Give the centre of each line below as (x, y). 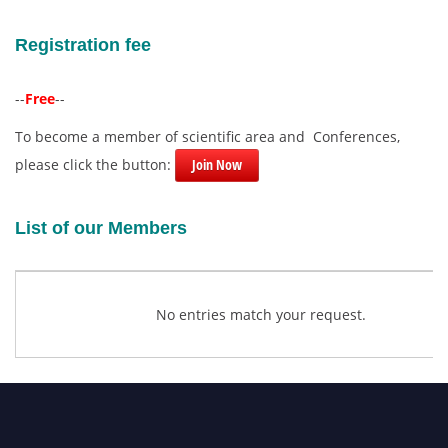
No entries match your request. (261, 315)
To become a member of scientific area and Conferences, (207, 137)
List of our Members (101, 228)
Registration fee (83, 45)
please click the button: (95, 165)
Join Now (217, 165)
